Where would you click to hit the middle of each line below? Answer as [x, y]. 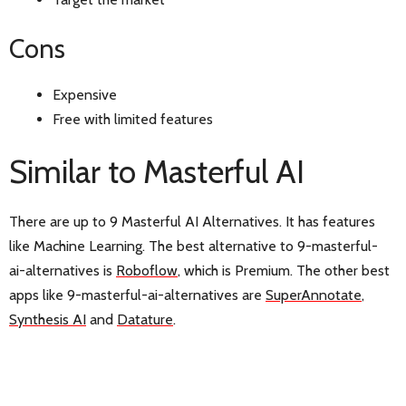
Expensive [85, 95]
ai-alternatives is [63, 271]
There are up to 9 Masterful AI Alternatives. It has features [192, 222]
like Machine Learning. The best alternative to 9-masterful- [193, 246]
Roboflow [147, 271]
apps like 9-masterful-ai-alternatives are [137, 295]
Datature [145, 320]
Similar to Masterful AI [157, 172]
